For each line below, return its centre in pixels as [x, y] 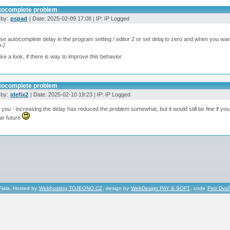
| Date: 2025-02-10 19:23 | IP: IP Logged [80, 94]
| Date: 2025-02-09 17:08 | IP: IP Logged [79, 18]
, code [199, 188]
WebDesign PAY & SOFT [160, 188]
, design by [117, 188]
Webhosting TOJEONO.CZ [71, 188]
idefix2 [19, 94]
